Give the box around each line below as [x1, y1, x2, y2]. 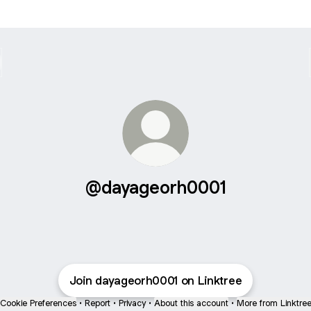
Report [84, 297, 110, 309]
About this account [153, 297, 228, 309]
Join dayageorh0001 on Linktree [69, 273, 242, 288]
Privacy [118, 297, 146, 309]
